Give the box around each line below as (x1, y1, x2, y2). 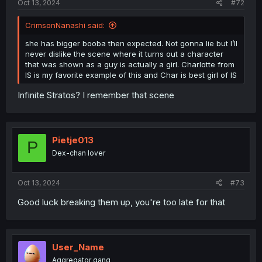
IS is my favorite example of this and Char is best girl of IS (25, 70, 237, 80)
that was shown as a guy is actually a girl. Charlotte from (25, 60, 235, 69)
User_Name (52, 242, 104, 253)
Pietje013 (52, 134, 94, 146)
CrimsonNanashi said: (25, 20, 105, 30)
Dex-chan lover (52, 148, 105, 157)
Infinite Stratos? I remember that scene (18, 89, 174, 101)
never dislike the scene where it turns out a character (25, 49, 223, 58)
